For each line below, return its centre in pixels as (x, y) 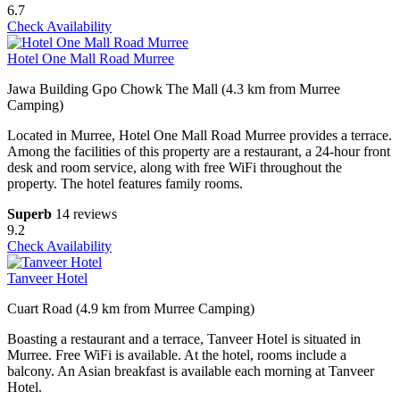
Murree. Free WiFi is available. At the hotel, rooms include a (177, 355)
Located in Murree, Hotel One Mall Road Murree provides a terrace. (200, 136)
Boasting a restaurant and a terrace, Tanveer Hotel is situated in (184, 339)
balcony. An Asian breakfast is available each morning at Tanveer (191, 371)
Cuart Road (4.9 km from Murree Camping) (131, 309)
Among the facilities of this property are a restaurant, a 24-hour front (199, 152)
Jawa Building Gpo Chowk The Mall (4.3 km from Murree (174, 89)
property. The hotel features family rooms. (125, 184)
